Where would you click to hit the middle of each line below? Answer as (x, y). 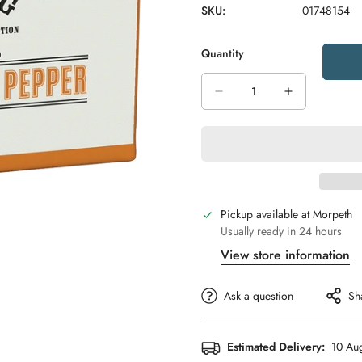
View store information (285, 255)
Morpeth (333, 214)
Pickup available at (267, 214)
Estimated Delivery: (276, 347)
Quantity (223, 53)
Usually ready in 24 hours (281, 231)
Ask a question (259, 295)
